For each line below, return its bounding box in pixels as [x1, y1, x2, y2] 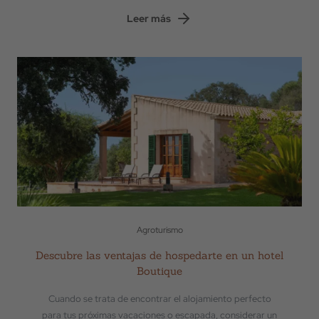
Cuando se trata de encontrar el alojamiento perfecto [48, 293, 271, 305]
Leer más [127, 11, 171, 25]
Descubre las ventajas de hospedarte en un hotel [36, 249, 283, 262]
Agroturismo [136, 224, 183, 236]
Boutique [137, 264, 182, 278]
